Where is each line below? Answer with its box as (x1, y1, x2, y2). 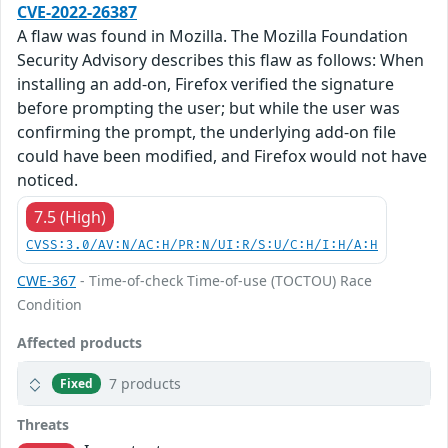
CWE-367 (17, 271, 76, 291)
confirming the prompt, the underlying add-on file (17, 121, 396, 144)
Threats (17, 415, 69, 435)
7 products (109, 374, 182, 394)
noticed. (17, 169, 78, 192)
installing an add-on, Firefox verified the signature (17, 73, 394, 96)
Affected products (17, 333, 142, 353)
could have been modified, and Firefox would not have (17, 145, 427, 168)
